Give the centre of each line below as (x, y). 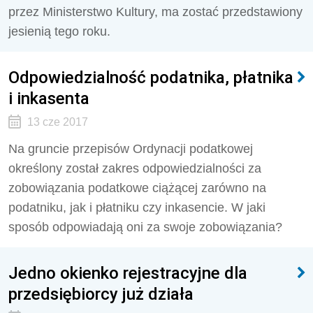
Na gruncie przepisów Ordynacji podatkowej (131, 149)
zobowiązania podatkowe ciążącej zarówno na (137, 188)
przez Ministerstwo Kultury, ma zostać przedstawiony (155, 12)
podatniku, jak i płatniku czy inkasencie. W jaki (137, 208)
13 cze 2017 (57, 122)
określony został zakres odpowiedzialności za (135, 168)
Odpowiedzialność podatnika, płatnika (151, 77)
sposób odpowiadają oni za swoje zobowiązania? (145, 227)
